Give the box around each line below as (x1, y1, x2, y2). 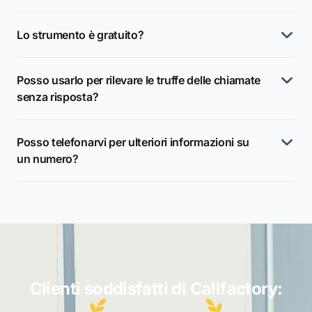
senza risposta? (17, 90, 99, 104)
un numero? (17, 152, 79, 166)
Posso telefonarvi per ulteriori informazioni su (17, 135, 249, 149)
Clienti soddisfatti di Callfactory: (29, 279, 283, 299)
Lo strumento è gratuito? (17, 28, 144, 42)
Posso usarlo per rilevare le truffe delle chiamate (17, 73, 260, 87)
